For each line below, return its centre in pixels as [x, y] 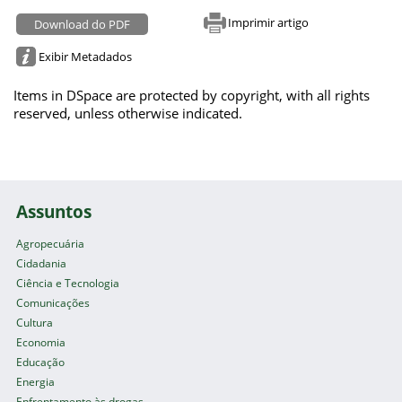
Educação [41, 363]
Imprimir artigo [269, 22]
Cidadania [42, 264]
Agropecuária [51, 244]
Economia [41, 343]
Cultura [35, 323]
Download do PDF [83, 24]
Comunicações [53, 303]
